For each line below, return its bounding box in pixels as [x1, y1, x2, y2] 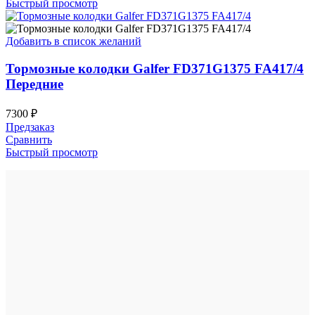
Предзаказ [6, 120, 54, 133]
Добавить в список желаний [6, 35, 141, 48]
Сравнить [6, 133, 52, 146]
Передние [6, 77, 63, 92]
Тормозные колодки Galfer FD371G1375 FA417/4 [6, 61, 304, 77]
